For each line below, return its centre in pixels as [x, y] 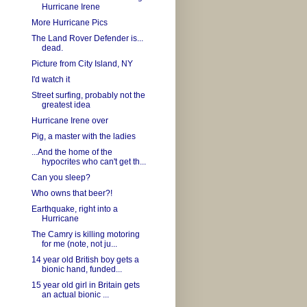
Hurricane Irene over [70, 121]
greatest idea [66, 105]
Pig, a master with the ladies [83, 137]
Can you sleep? [61, 178]
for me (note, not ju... [79, 244]
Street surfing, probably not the [88, 96]
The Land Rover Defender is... [87, 39]
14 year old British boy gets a [85, 260]
